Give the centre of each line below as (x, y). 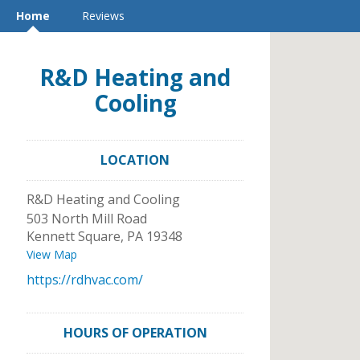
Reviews (103, 16)
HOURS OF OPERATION (135, 333)
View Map (52, 254)
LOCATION (135, 160)
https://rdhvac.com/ (85, 280)
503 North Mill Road (87, 219)
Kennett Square (74, 236)
